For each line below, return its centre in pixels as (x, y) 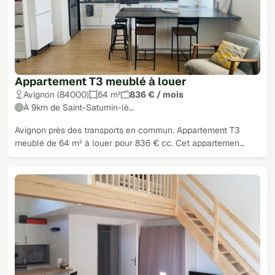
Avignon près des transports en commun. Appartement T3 (127, 130)
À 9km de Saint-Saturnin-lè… (79, 107)
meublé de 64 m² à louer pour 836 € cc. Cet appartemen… (130, 143)
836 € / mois (157, 94)
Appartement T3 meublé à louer (101, 81)
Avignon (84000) (56, 94)
